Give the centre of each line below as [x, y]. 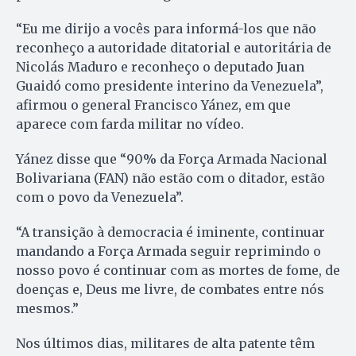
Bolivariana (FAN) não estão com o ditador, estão [170, 178]
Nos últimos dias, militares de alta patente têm [165, 343]
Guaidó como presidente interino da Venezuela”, [170, 85]
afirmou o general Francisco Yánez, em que [153, 104]
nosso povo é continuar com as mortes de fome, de [178, 270]
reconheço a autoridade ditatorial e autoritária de [174, 47]
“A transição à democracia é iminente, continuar [170, 232]
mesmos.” [47, 308]
